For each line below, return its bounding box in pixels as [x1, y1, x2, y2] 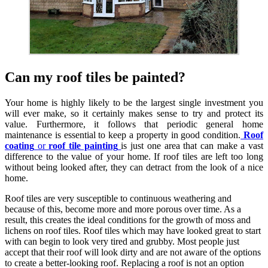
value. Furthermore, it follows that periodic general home [5, 118, 263, 129]
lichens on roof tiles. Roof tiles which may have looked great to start [5, 225, 261, 236]
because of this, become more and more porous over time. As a [5, 203, 241, 214]
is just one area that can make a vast [121, 140, 264, 151]
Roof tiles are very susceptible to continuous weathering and [5, 193, 232, 203]
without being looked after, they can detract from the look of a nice [5, 162, 263, 172]
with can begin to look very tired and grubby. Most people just [5, 236, 239, 246]
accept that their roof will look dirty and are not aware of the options [5, 246, 261, 257]
